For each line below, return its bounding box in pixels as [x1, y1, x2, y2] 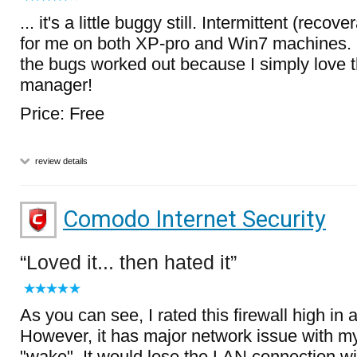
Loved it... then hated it [26, 251, 230, 273]
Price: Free [20, 104, 104, 124]
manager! [20, 75, 92, 95]
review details [33, 156, 88, 166]
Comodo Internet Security [63, 206, 326, 233]
